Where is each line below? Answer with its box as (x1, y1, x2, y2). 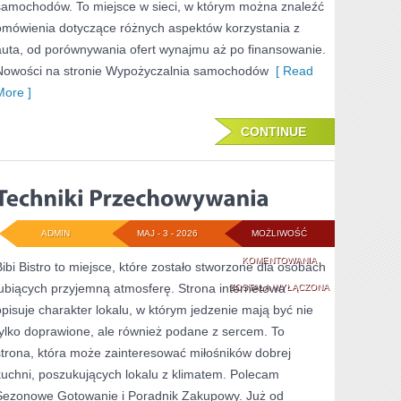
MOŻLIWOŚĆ (251, 228, 307, 238)
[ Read (269, 64, 313, 78)
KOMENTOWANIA (241, 255, 317, 265)
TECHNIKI (315, 254, 358, 264)
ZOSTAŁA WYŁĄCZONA (228, 282, 329, 292)
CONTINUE (241, 124, 306, 139)
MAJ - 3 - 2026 (136, 228, 198, 238)
